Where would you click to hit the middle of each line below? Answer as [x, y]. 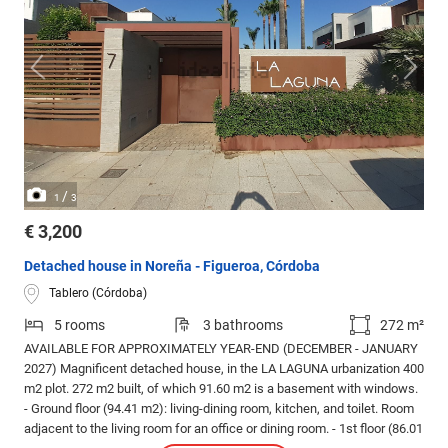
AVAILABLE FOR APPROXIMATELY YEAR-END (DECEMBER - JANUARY [221, 348]
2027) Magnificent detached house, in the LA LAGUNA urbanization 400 [224, 368]
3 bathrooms [242, 324]
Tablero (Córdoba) [98, 293]
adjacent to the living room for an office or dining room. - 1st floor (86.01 [223, 428]
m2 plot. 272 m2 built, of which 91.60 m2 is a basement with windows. [221, 388]
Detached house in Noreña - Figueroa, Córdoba [172, 265]
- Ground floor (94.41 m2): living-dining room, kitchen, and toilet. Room [219, 408]
